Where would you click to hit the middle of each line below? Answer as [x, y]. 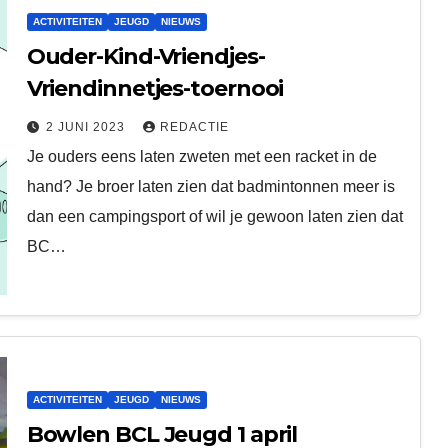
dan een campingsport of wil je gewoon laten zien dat [214, 216]
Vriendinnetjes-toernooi [155, 88]
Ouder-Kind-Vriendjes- [146, 56]
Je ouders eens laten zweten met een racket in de [201, 156]
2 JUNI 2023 [87, 126]
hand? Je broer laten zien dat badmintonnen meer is [210, 186]
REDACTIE [194, 126]
